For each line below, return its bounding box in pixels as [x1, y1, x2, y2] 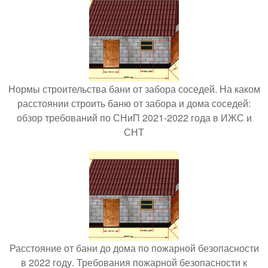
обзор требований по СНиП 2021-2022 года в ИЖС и [16, 110, 252, 124]
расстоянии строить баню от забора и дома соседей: [17, 96, 251, 110]
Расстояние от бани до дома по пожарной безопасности [9, 240, 259, 255]
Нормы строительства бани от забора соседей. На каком [8, 81, 260, 96]
